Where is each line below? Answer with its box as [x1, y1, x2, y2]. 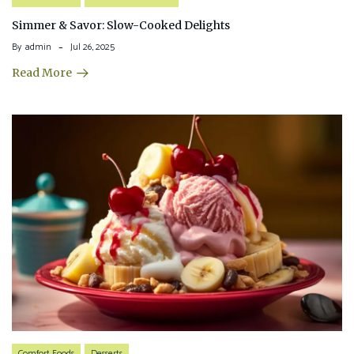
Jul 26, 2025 [70, 40, 115, 55]
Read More [12, 66, 72, 81]
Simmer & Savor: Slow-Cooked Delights [12, 18, 230, 33]
